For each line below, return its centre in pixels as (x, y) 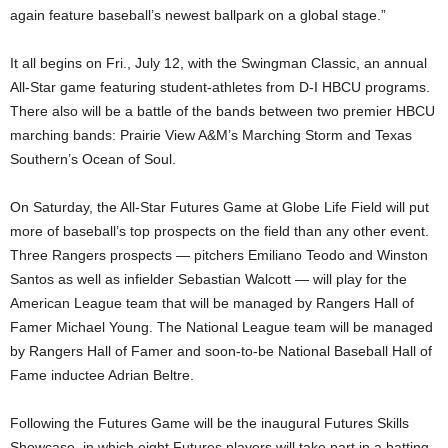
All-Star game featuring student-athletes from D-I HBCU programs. (220, 86)
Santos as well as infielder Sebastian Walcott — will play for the (208, 278)
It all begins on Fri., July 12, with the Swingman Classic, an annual (218, 62)
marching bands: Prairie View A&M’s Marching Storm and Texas (211, 134)
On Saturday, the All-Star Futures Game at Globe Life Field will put (219, 206)
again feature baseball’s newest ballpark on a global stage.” (198, 14)
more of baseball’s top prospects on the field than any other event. (219, 230)
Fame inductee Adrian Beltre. (102, 374)
